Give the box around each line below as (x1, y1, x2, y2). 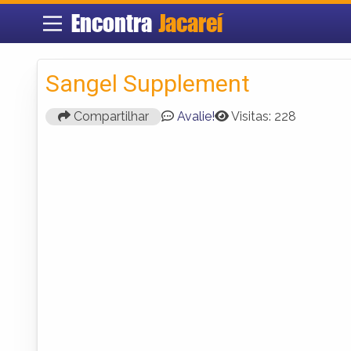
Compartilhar (71, 108, 149, 124)
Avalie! (177, 108, 215, 124)
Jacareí (157, 9, 223, 38)
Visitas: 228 (231, 108, 296, 124)
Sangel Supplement (45, 69, 250, 97)
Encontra (71, 9, 158, 38)
